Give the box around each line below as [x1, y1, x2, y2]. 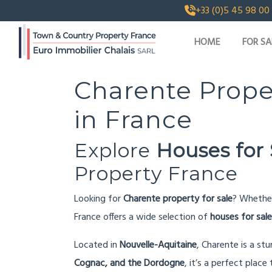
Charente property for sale [123, 191, 233, 207]
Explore [74, 138, 156, 162]
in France [74, 104, 192, 134]
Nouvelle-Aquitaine [120, 237, 197, 253]
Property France [74, 161, 238, 185]
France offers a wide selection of [74, 209, 210, 225]
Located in [74, 237, 120, 253]
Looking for [74, 191, 123, 207]
